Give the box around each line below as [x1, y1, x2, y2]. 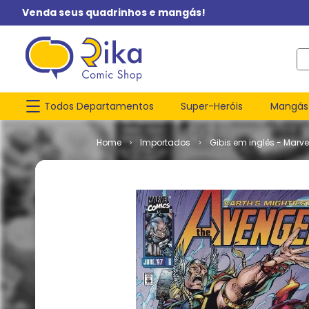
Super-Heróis [181, 99, 243, 113]
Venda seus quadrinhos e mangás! [22, 6, 206, 19]
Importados [140, 137, 191, 148]
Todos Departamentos [44, 99, 154, 113]
